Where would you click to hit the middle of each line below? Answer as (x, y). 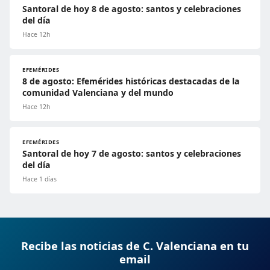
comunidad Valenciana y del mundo (98, 93)
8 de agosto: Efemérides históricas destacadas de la (131, 81)
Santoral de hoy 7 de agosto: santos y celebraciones (132, 154)
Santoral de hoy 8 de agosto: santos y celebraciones (132, 9)
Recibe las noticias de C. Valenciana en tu (135, 246)
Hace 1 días (39, 179)
